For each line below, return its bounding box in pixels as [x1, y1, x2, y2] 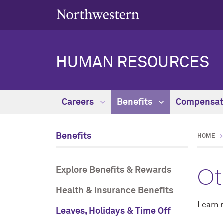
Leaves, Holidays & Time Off [56, 207, 171, 216]
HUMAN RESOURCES [56, 55, 209, 71]
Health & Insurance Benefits [56, 186, 173, 195]
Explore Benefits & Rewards [56, 166, 171, 175]
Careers [62, 98, 96, 107]
